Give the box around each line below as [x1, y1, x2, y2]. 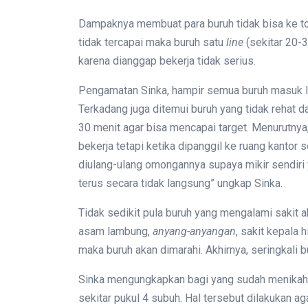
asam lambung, [78, 225, 153, 238]
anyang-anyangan [153, 225, 236, 238]
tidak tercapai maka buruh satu [78, 36, 226, 49]
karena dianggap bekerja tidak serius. [78, 54, 256, 67]
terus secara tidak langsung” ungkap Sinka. [78, 177, 283, 190]
